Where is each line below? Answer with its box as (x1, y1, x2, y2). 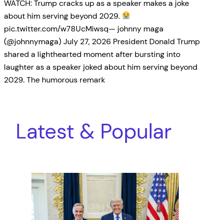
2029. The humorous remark (4, 74, 105, 85)
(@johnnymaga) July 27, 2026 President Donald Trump (4, 36, 200, 47)
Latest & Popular (16, 118, 172, 145)
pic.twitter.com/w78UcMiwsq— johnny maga (4, 23, 164, 34)
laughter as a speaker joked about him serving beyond (4, 61, 197, 72)
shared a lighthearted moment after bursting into (4, 49, 180, 59)
